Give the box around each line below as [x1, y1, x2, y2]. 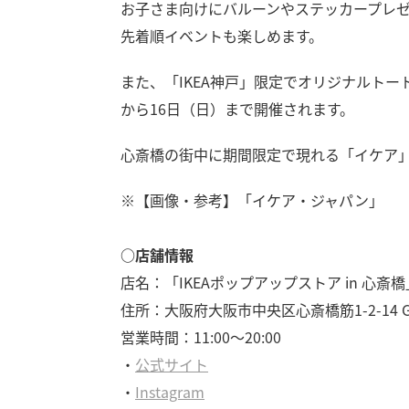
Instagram [135, 380, 204, 403]
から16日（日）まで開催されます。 [121, 97, 354, 120]
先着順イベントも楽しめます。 [121, 24, 323, 47]
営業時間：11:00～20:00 [121, 325, 281, 348]
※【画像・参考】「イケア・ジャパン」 [121, 188, 383, 211]
